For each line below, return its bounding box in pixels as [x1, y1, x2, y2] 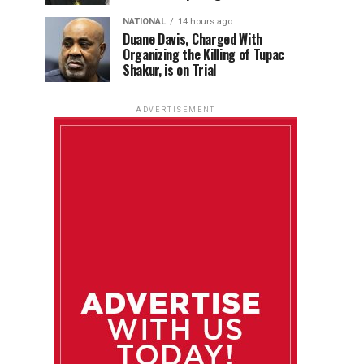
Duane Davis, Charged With [123, 29, 262, 49]
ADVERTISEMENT [135, 106, 216, 114]
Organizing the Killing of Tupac [123, 45, 285, 64]
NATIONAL [123, 16, 166, 27]
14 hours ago [178, 16, 232, 27]
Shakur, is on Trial [123, 60, 216, 80]
